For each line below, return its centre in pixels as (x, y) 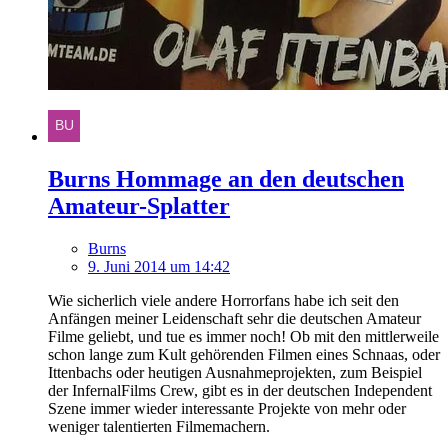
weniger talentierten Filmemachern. (159, 427)
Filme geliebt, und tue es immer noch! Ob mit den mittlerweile (243, 337)
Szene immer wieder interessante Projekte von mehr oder (227, 409)
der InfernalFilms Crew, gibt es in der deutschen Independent (240, 391)
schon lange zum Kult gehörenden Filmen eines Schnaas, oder (244, 355)
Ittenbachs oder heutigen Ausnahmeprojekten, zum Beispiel (235, 373)
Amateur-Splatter (139, 206)
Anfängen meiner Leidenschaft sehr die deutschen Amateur (234, 319)
